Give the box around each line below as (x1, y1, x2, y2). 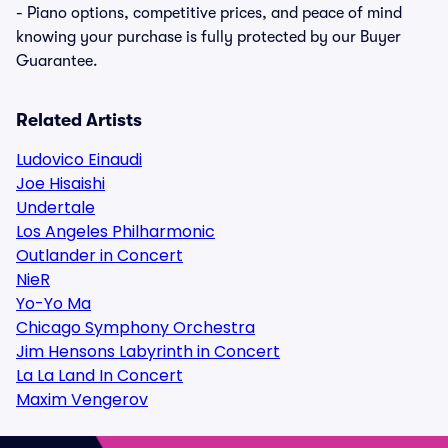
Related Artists (16, 110, 142, 130)
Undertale (16, 196, 95, 219)
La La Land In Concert (16, 364, 183, 387)
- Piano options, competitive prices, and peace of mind (16, 4, 402, 22)
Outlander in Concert (16, 244, 183, 267)
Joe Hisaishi (16, 172, 105, 195)
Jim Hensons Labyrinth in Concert (16, 340, 280, 363)
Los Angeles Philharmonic (16, 220, 215, 243)
